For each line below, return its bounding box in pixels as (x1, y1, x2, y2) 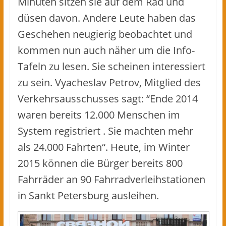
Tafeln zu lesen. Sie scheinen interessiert (17, 59, 205, 73)
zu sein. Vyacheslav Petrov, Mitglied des (17, 75, 201, 89)
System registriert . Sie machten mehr (17, 124, 193, 138)
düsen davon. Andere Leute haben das (17, 11, 196, 25)
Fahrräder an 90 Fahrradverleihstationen (17, 172, 205, 186)
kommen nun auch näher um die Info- (17, 43, 195, 57)
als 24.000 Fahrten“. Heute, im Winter (17, 140, 190, 154)
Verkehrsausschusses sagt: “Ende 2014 (17, 91, 198, 105)
